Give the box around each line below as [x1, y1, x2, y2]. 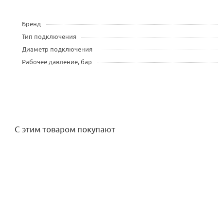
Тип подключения [22, 33, 76, 41]
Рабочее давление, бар [22, 58, 92, 66]
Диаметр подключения [22, 45, 92, 54]
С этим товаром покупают [15, 125, 115, 135]
